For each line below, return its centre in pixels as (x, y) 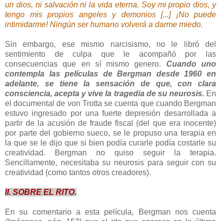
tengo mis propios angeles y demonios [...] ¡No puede (110, 15)
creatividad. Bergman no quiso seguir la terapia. (110, 153)
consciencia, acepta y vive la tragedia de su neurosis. (105, 94)
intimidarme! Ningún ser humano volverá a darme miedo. (104, 25)
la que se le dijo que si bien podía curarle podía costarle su (110, 143)
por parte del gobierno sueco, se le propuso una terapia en (110, 133)
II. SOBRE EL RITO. (41, 192)
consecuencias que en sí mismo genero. (86, 64)
